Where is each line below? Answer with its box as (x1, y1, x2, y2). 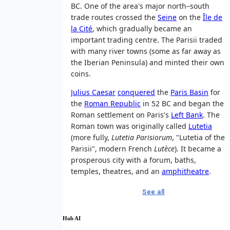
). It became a (175, 143, 221, 154)
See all (142, 187, 165, 196)
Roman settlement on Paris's (71, 109, 171, 120)
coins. (71, 68, 91, 79)
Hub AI (63, 215, 81, 222)
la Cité (71, 23, 92, 33)
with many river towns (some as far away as (71, 46, 221, 56)
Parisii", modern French (71, 143, 154, 154)
